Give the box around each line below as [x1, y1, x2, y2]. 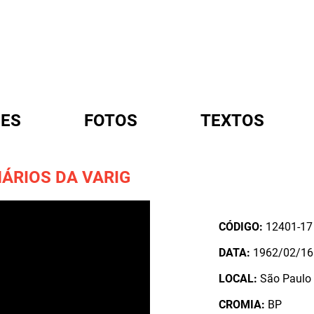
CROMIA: [219, 298, 266, 311]
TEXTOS [200, 111, 264, 130]
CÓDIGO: [219, 220, 264, 233]
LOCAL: [219, 272, 258, 285]
